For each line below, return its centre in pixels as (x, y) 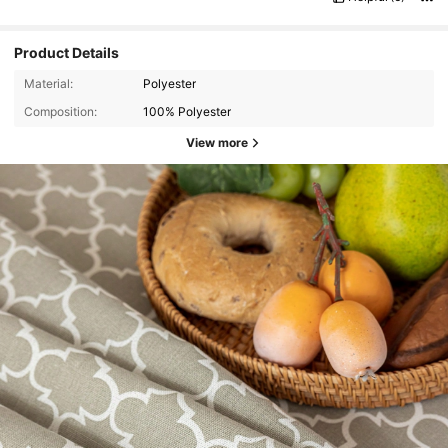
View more (217, 143)
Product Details (67, 53)
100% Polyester (187, 112)
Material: (48, 84)
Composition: (60, 112)
